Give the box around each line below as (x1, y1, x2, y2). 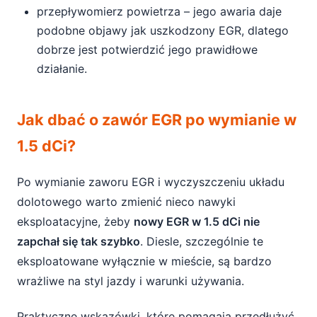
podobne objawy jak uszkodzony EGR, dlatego (37, 23, 289, 38)
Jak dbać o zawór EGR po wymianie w (17, 110, 296, 129)
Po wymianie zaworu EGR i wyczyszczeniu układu (17, 175, 284, 189)
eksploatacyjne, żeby (17, 214, 134, 229)
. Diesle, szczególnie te (140, 234, 263, 248)
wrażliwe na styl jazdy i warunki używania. (17, 274, 244, 288)
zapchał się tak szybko (17, 234, 140, 248)
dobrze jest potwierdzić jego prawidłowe (37, 42, 258, 57)
